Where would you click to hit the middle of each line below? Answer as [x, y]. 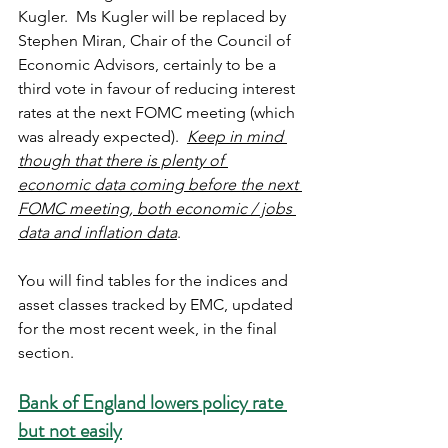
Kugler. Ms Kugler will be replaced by [154, 16]
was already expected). [102, 136]
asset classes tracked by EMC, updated [157, 304]
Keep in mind [237, 136]
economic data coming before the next [160, 184]
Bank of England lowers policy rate [152, 402]
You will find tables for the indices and [155, 280]
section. [46, 352]
